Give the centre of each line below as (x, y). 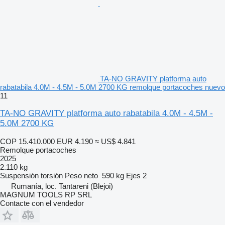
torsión (52, 176)
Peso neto (81, 176)
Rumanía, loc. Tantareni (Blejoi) (62, 186)
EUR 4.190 (75, 141)
